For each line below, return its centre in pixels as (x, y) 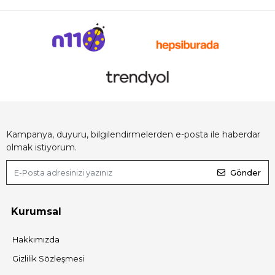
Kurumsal (36, 212)
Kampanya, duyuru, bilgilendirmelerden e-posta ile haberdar (133, 135)
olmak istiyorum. (41, 148)
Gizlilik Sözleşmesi (48, 259)
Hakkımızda (36, 240)
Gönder (246, 172)
